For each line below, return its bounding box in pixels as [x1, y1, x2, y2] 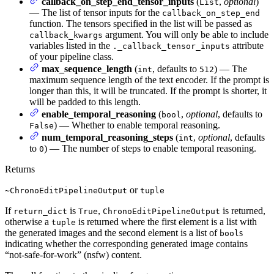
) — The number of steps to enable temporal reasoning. [44, 143, 256, 154]
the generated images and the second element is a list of [5, 228, 220, 239]
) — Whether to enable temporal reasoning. [54, 120, 220, 131]
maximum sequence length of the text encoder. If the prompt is [29, 75, 269, 86]
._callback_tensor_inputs [113, 42, 230, 51]
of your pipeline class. [29, 51, 114, 62]
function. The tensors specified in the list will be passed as [29, 18, 252, 29]
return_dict [13, 207, 67, 217]
